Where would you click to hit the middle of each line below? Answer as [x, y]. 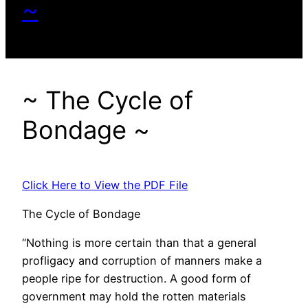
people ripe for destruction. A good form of [136, 279]
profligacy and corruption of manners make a [142, 261]
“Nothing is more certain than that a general [139, 243]
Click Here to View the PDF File [105, 185]
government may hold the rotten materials [134, 297]
